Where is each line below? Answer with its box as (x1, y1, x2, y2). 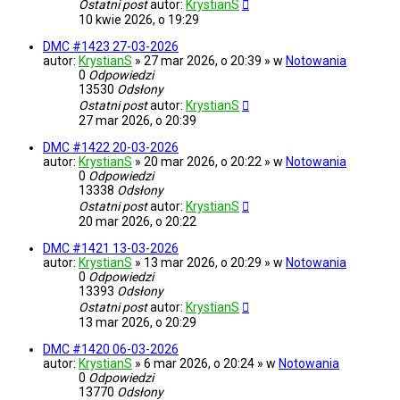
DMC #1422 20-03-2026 (43, 140, 179, 155)
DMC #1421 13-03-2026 (43, 241, 179, 256)
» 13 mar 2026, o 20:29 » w (135, 255, 286, 271)
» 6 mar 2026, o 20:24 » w (135, 356, 279, 371)
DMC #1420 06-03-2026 (43, 342, 179, 357)
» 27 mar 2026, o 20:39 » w (135, 54, 286, 69)
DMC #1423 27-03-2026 (43, 39, 179, 54)
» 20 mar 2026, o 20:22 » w (135, 154, 286, 170)
